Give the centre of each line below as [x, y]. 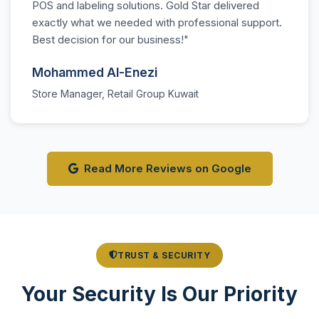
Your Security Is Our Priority [159, 294]
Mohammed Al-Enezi [95, 72]
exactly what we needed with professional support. [157, 22]
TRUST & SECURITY [164, 255]
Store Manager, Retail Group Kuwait [115, 93]
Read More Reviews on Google [167, 168]
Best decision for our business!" [110, 39]
